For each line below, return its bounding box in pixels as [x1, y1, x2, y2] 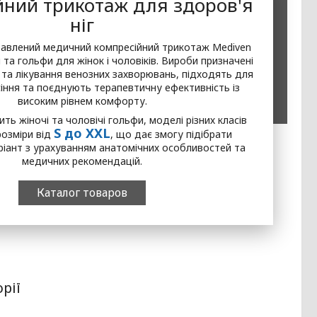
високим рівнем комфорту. [17, 94, 147, 108]
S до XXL [53, 125, 110, 142]
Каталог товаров [37, 185, 127, 200]
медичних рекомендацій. [22, 154, 142, 168]
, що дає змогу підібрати [110, 127, 232, 141]
